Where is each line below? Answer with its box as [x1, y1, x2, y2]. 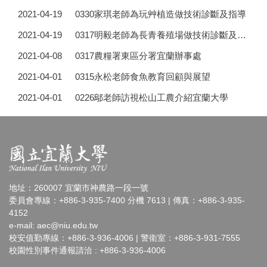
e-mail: [9, 221, 37, 231]
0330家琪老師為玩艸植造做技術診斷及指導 [74, 8, 246, 19]
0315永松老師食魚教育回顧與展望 [74, 71, 210, 82]
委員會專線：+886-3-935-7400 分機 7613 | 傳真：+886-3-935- [9, 195, 245, 206]
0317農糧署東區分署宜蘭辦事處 [74, 50, 201, 61]
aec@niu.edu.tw [37, 221, 98, 231]
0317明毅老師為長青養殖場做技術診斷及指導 [237, 29, 246, 40]
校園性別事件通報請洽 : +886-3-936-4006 [9, 246, 166, 256]
